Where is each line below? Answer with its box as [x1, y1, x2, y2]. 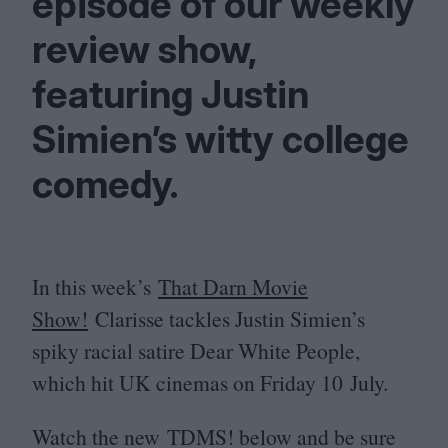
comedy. [32, 161, 179, 207]
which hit [32, 368, 119, 397]
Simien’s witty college [32, 116, 409, 162]
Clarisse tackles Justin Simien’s [88, 304, 365, 333]
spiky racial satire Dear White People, [32, 336, 360, 365]
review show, [32, 26, 256, 72]
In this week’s [32, 272, 158, 301]
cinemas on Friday [151, 368, 321, 397]
